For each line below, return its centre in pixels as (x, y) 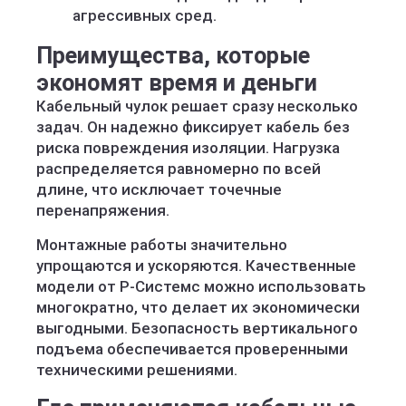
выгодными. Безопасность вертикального (197, 328)
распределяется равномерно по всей (179, 169)
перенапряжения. (103, 210)
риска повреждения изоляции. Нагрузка (188, 148)
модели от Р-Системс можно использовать (201, 286)
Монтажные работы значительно (162, 245)
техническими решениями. (137, 370)
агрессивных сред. (145, 15)
